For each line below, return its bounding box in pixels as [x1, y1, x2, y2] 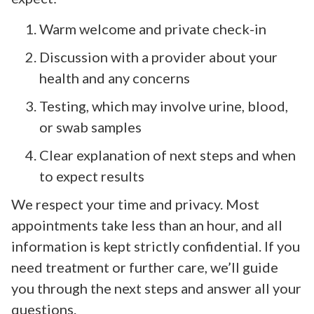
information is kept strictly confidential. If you [11, 237, 300, 254]
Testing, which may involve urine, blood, [39, 97, 288, 114]
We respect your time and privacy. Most [11, 195, 259, 212]
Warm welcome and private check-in [39, 20, 266, 37]
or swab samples [39, 118, 142, 135]
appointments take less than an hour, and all [11, 216, 282, 233]
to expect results [39, 167, 144, 184]
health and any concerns [39, 69, 190, 86]
